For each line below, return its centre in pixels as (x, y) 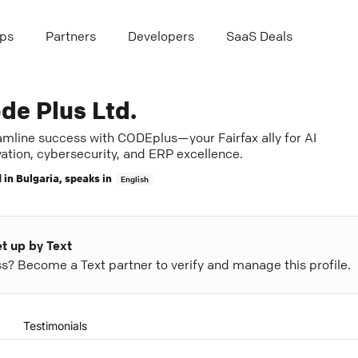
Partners (71, 36)
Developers (161, 36)
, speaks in (85, 177)
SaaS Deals (259, 36)
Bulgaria (37, 177)
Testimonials (55, 326)
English (134, 179)
